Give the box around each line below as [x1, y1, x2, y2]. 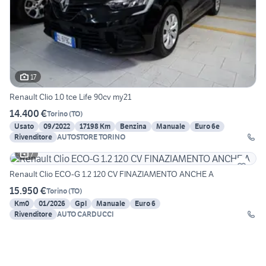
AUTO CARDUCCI [57, 210, 114, 219]
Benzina [120, 122, 147, 131]
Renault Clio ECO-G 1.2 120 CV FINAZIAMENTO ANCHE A [9, 169, 214, 180]
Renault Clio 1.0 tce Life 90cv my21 [9, 91, 131, 103]
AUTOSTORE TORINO [57, 132, 125, 142]
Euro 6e [195, 122, 220, 131]
